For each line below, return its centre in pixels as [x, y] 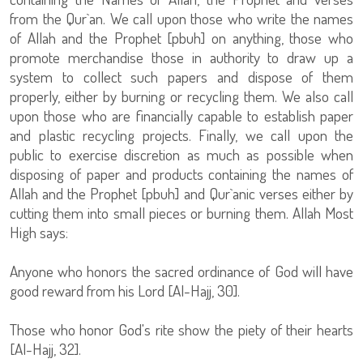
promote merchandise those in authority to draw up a [181, 57]
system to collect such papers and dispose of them [181, 77]
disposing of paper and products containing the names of [181, 174]
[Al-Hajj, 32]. [45, 349]
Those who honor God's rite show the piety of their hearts [181, 329]
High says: [39, 232]
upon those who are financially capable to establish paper [181, 115]
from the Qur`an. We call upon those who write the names [181, 18]
